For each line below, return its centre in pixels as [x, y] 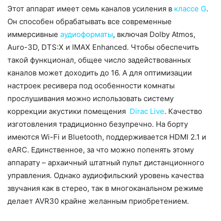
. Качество [183, 111]
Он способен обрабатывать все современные [90, 21]
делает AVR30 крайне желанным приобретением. [98, 201]
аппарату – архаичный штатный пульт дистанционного [106, 162]
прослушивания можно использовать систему [91, 98]
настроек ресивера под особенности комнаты [91, 85]
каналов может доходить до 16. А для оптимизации [100, 73]
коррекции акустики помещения [69, 111]
